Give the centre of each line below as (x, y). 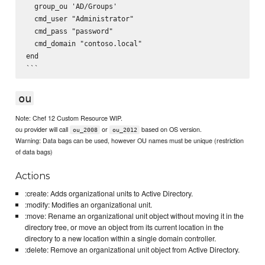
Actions (33, 176)
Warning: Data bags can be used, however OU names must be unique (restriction (130, 140)
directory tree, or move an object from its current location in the (124, 227)
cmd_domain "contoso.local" (84, 44)
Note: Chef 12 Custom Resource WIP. (69, 118)
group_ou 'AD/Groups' (71, 7)
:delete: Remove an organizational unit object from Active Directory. (132, 250)
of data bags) (34, 152)
